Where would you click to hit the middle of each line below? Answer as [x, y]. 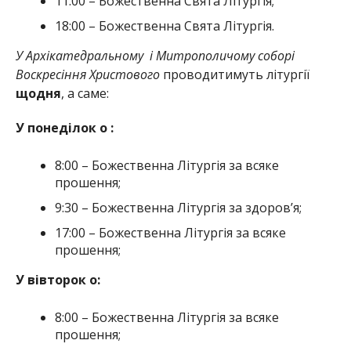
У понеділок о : [64, 127]
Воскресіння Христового [89, 74]
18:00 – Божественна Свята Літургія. [164, 25]
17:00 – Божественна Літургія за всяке [170, 232]
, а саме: [85, 93]
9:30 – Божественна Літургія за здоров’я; [178, 207]
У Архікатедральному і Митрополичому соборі [155, 55]
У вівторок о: [58, 279]
